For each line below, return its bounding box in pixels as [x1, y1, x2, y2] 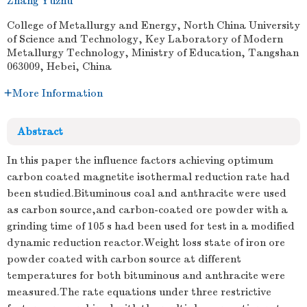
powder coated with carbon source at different [7, 253, 241, 265]
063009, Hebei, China [7, 60, 112, 73]
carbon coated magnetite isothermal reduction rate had [7, 171, 290, 183]
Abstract [17, 125, 63, 138]
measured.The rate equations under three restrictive [7, 286, 271, 298]
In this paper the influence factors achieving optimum [7, 154, 273, 167]
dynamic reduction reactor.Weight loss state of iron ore [7, 236, 285, 249]
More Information [12, 87, 103, 99]
